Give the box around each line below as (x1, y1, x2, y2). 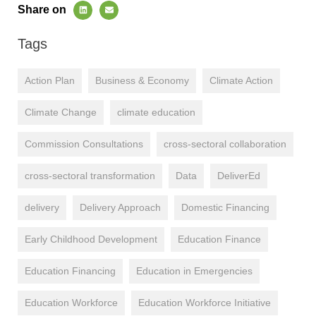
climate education (117, 106, 195, 118)
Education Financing (25, 265, 116, 276)
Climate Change (25, 106, 97, 118)
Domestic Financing (181, 201, 269, 213)
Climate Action (209, 74, 273, 86)
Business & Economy (95, 74, 189, 86)
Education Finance (178, 233, 261, 245)
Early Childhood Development (25, 233, 157, 245)
